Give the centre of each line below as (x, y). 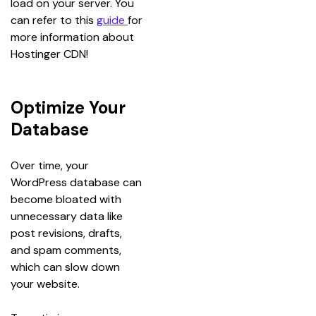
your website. (45, 284)
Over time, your (51, 165)
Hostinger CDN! (49, 54)
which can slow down (67, 267)
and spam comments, (67, 250)
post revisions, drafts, (68, 233)
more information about (74, 37)
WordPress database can (78, 182)
